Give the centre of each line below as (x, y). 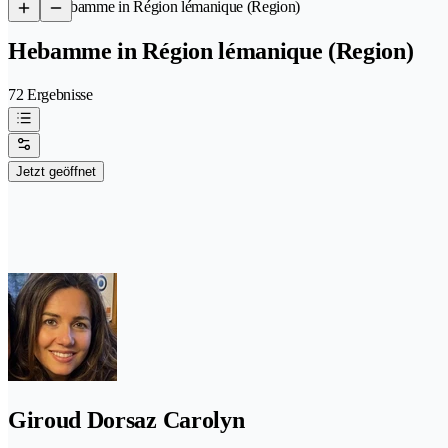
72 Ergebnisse (50, 94)
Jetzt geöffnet (56, 171)
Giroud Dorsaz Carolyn (126, 419)
